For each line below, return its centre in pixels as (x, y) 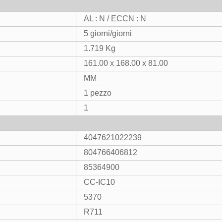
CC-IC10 (99, 182)
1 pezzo (98, 93)
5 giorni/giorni (108, 33)
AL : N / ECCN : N (115, 19)
